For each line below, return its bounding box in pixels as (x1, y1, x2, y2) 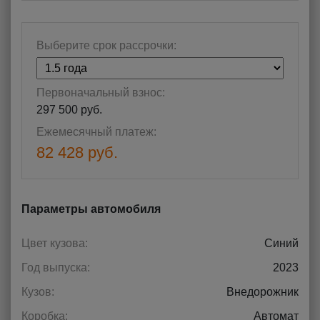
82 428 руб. (36, 144, 118, 162)
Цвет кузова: (21, 237, 88, 250)
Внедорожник (226, 286, 299, 299)
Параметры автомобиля (21, 203, 161, 216)
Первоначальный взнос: (36, 86, 165, 99)
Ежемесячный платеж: (36, 126, 156, 139)
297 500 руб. (36, 104, 102, 116)
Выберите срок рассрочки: (36, 39, 176, 52)
